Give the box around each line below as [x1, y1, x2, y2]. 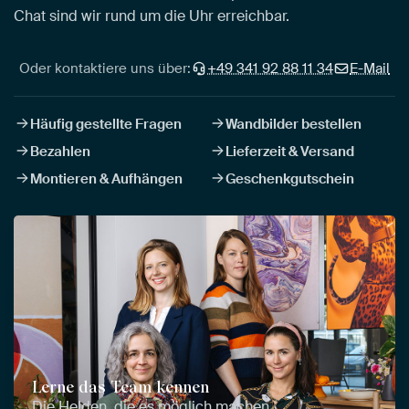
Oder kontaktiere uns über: [19, 58, 191, 78]
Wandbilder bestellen [225, 114, 362, 133]
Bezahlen [30, 142, 90, 161]
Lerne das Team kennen [32, 376, 209, 396]
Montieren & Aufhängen [30, 169, 183, 188]
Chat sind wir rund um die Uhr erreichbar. [14, 5, 289, 26]
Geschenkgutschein [225, 169, 354, 188]
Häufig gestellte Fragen [30, 114, 182, 133]
